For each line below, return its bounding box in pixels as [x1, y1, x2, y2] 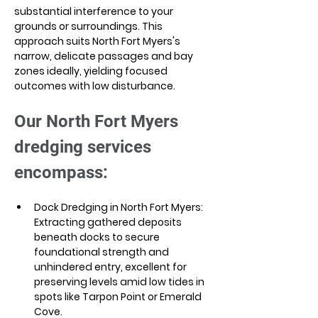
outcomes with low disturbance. [14, 79, 175, 93]
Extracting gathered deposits [34, 215, 184, 229]
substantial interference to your [14, 4, 175, 18]
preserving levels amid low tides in [34, 275, 207, 289]
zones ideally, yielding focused [14, 64, 170, 78]
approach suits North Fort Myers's [14, 34, 182, 48]
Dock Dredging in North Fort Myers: [34, 200, 205, 214]
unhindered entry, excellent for [34, 260, 189, 274]
